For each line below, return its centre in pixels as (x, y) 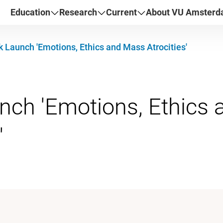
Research (78, 12)
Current (121, 12)
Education (30, 12)
